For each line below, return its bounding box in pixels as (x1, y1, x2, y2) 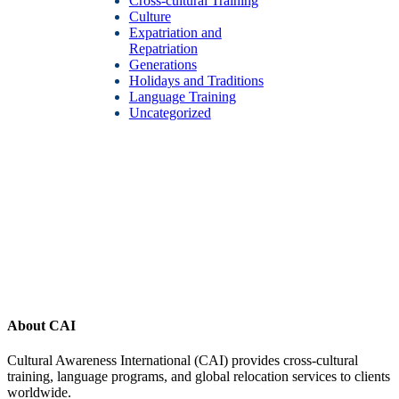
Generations (128, 56, 197, 72)
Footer (6, 208, 68, 232)
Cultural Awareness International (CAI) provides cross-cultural (7, 353, 358, 369)
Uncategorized (128, 104, 211, 120)
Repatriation (128, 40, 198, 56)
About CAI (7, 318, 76, 334)
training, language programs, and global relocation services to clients (7, 369, 390, 385)
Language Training (128, 88, 236, 104)
